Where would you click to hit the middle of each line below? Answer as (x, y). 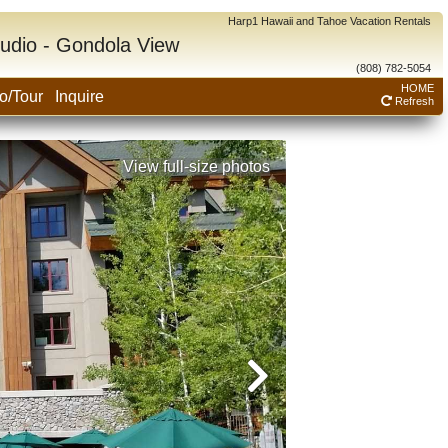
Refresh (413, 101)
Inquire (79, 96)
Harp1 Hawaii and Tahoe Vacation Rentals (329, 21)
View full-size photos (196, 166)
